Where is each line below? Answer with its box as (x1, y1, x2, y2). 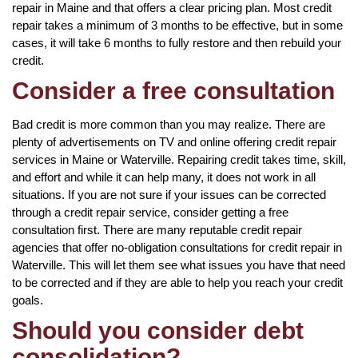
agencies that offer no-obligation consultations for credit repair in (12, 240, 342, 254)
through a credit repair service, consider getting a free (12, 205, 288, 219)
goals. (12, 292, 43, 307)
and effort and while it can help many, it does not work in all (12, 169, 316, 184)
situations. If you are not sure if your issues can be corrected (12, 187, 326, 201)
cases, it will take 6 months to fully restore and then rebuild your (12, 35, 341, 50)
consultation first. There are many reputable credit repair (12, 222, 302, 237)
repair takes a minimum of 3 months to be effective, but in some (12, 18, 343, 32)
